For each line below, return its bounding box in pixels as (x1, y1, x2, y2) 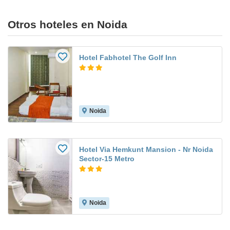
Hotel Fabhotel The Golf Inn (79, 53, 177, 62)
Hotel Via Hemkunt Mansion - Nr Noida (79, 145, 213, 154)
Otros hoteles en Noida (8, 18, 127, 31)
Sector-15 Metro (79, 155, 135, 163)
